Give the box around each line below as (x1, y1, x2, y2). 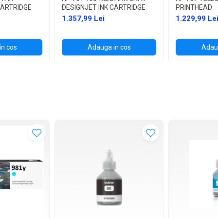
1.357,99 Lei (62, 14, 105, 23)
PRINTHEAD (176, 3, 212, 11)
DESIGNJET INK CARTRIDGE (62, 3, 145, 11)
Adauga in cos (87, 43, 131, 51)
